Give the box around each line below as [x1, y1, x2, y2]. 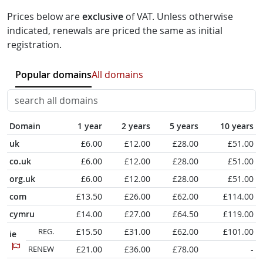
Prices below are [7, 10, 82, 23]
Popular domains [15, 68, 92, 81]
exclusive [82, 10, 123, 23]
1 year [77, 120, 102, 131]
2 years [121, 120, 150, 131]
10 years [220, 120, 254, 131]
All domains [92, 68, 143, 81]
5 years [169, 120, 198, 131]
